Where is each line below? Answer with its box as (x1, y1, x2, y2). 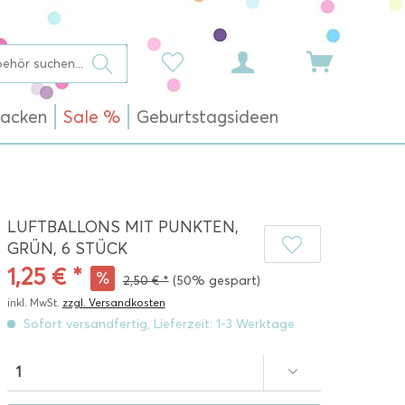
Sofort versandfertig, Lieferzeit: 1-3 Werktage (19, 316, 295, 332)
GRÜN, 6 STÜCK (6, 239, 127, 259)
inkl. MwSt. (6, 296, 62, 309)
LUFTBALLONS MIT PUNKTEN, (6, 217, 239, 237)
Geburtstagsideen (137, 107, 278, 127)
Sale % (63, 107, 120, 127)
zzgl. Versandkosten (61, 296, 165, 309)
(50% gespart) (172, 273, 260, 288)
